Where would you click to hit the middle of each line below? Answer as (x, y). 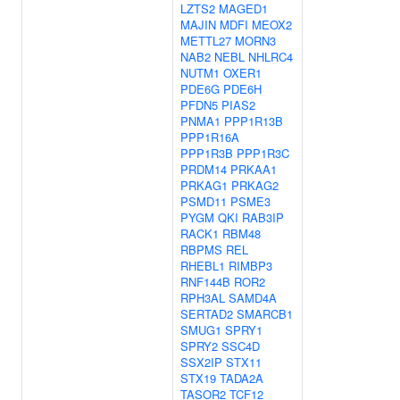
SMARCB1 (265, 314)
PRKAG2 (255, 185)
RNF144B (205, 282)
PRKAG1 (204, 185)
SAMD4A (253, 298)
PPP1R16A (210, 137)
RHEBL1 (203, 266)
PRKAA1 (254, 169)
